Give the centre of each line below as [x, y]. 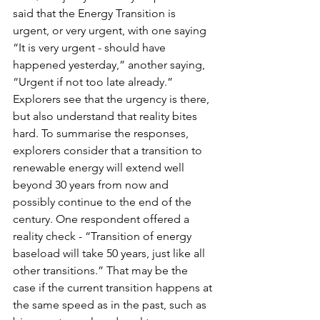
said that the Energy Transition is [96, 13]
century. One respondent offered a [102, 219]
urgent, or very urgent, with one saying [111, 30]
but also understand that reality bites [106, 116]
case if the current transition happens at [114, 287]
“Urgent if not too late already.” [94, 81]
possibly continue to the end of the [104, 201]
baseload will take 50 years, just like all [110, 253]
